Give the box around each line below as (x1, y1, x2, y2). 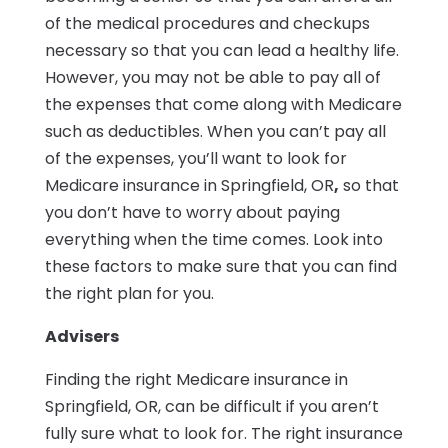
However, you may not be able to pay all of (44, 66, 381, 90)
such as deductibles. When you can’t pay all (44, 120, 386, 144)
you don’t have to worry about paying (44, 201, 340, 225)
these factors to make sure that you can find (44, 255, 397, 279)
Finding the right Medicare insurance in (44, 368, 348, 392)
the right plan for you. (44, 282, 214, 306)
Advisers (44, 325, 119, 349)
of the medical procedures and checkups (44, 12, 370, 36)
